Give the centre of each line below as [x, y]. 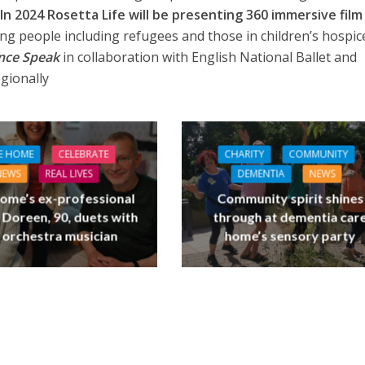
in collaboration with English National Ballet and [208, 57]
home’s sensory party [290, 235]
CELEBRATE [84, 154]
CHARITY [244, 154]
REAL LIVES [69, 174]
